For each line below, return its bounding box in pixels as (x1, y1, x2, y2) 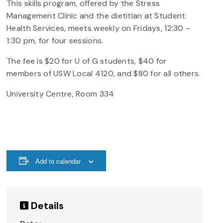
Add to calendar (35, 156, 81, 166)
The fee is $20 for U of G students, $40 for (6, 55, 167, 66)
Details (28, 200, 64, 213)
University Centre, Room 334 (6, 88, 114, 99)
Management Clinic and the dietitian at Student (6, 10, 186, 21)
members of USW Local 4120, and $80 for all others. (6, 68, 201, 79)
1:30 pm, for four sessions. (6, 35, 104, 46)
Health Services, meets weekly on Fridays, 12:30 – (6, 22, 191, 33)
